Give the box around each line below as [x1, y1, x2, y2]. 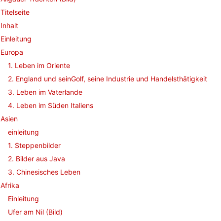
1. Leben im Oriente [8, 61, 70, 70]
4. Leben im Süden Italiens [8, 101, 93, 110]
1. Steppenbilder [8, 141, 61, 149]
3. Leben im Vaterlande [8, 88, 82, 96]
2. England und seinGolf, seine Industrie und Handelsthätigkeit [8, 74, 207, 83]
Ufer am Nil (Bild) [8, 208, 63, 216]
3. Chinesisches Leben [8, 168, 80, 176]
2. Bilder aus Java [8, 154, 65, 163]
